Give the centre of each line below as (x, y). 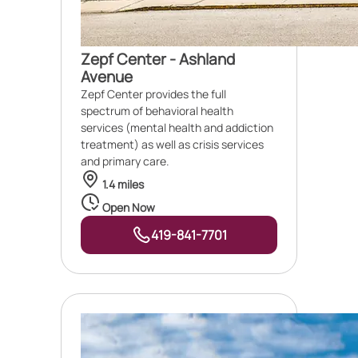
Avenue (107, 77)
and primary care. (125, 161)
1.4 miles (122, 184)
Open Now (127, 207)
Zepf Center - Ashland (158, 59)
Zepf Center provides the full (153, 94)
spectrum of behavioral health (157, 111)
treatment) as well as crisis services (172, 144)
